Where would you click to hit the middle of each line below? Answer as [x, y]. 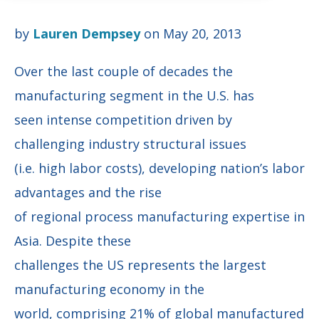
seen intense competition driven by [123, 119]
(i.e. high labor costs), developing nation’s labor [159, 168]
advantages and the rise [88, 192]
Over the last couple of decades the [124, 71]
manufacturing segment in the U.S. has [134, 95]
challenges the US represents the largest [140, 265]
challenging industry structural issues [130, 143]
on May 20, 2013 [191, 33]
